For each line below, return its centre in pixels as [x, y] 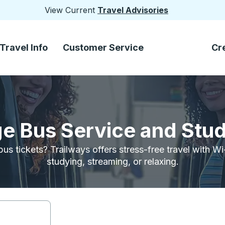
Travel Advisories [133, 10]
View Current [71, 10]
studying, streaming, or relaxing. [113, 161]
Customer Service [103, 47]
